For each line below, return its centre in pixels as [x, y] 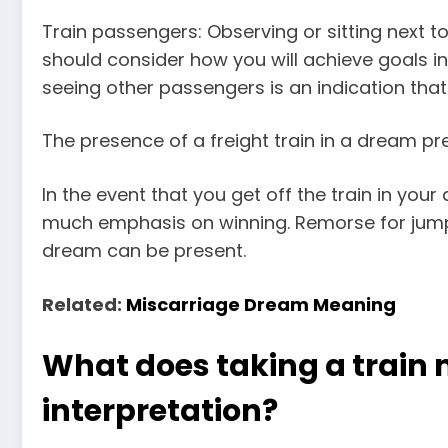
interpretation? [160, 411]
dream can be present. [144, 251]
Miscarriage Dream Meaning [261, 304]
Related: [84, 304]
